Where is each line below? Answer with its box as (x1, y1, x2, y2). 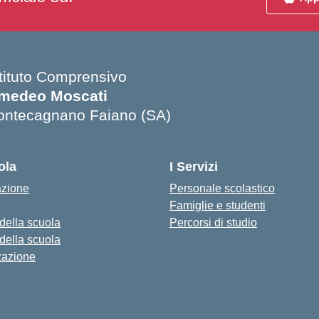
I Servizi (169, 159, 218, 174)
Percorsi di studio (169, 216, 257, 229)
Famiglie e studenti (169, 199, 266, 211)
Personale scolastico (169, 182, 275, 194)
